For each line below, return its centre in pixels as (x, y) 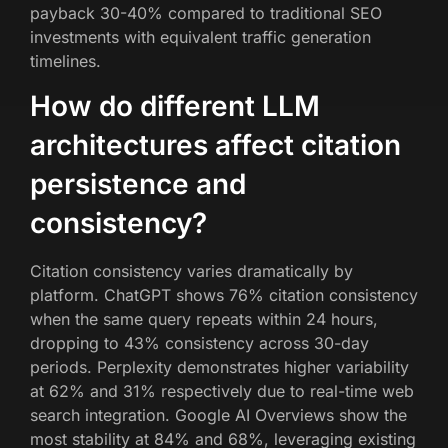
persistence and (138, 184)
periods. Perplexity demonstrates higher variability (219, 367)
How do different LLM (175, 106)
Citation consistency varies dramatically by (191, 271)
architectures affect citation (215, 145)
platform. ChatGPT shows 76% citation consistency (224, 295)
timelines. (65, 60)
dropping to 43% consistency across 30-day (199, 343)
